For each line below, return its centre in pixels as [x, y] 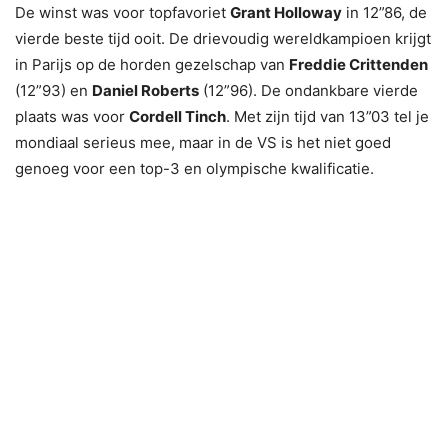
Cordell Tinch [177, 116]
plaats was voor [72, 116]
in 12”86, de [384, 12]
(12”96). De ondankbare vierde [308, 90]
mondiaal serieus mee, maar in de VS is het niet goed [203, 142]
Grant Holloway [286, 12]
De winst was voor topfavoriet [122, 12]
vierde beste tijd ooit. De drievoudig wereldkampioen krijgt [223, 38]
